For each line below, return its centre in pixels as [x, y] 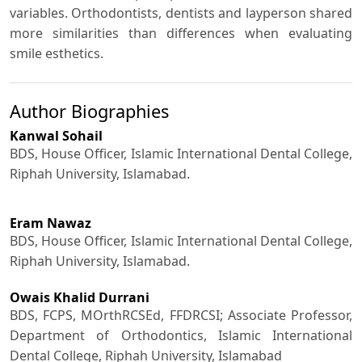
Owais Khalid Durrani [80, 298]
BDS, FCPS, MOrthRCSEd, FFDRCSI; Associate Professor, [181, 316]
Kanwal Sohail [56, 136]
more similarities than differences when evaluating [181, 33]
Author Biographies [89, 112]
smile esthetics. [57, 53]
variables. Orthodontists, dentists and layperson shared [181, 13]
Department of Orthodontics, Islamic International [181, 336]
